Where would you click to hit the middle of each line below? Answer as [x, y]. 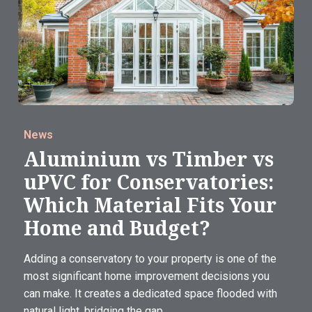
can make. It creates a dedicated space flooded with [150, 294]
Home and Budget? [117, 228]
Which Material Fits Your [150, 205]
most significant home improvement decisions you [147, 276]
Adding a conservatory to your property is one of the [150, 259]
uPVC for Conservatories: [149, 182]
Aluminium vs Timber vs [149, 159]
